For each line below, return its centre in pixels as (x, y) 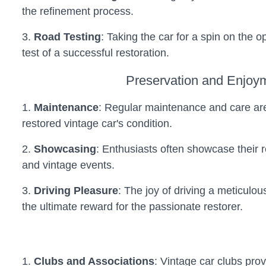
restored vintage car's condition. (97, 123)
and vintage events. (68, 165)
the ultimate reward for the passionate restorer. (132, 207)
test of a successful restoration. (95, 53)
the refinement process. (77, 11)
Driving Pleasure (76, 191)
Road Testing (67, 37)
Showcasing (65, 149)
